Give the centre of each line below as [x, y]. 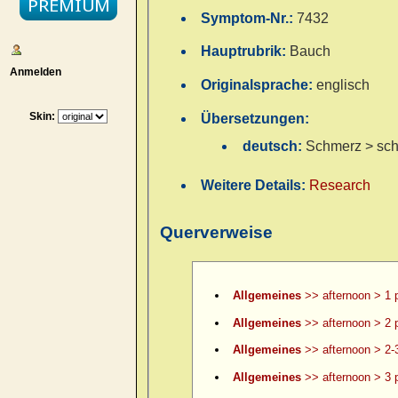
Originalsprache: [259, 85]
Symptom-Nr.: [249, 18]
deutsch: [274, 147]
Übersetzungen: [255, 118]
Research [340, 186]
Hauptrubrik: [246, 52]
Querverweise [216, 232]
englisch [343, 85]
